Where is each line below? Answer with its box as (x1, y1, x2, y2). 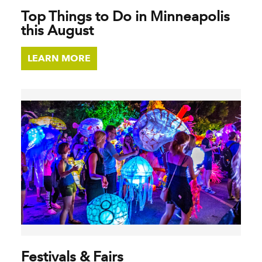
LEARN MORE (27, 53, 91, 64)
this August (21, 22, 94, 39)
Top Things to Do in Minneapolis (21, 8, 230, 25)
